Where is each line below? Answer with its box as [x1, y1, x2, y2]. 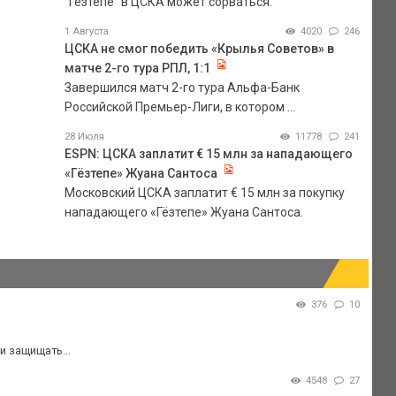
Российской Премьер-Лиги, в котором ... [64, 99, 295, 114]
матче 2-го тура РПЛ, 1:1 [64, 60, 210, 75]
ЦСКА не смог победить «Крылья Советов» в [64, 41, 334, 56]
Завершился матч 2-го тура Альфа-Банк [64, 80, 300, 95]
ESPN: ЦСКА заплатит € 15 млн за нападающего [64, 146, 353, 161]
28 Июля [64, 130, 104, 142]
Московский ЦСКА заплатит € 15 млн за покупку [64, 185, 345, 200]
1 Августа [64, 25, 109, 37]
